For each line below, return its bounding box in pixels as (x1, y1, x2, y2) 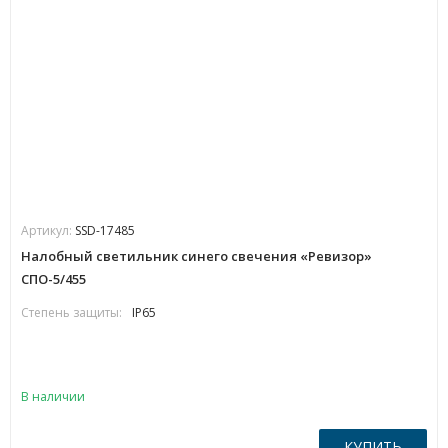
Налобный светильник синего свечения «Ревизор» (21, 247, 372, 265)
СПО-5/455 (21, 270, 86, 288)
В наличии (21, 388, 85, 405)
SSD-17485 (75, 222, 135, 239)
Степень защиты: (21, 304, 122, 321)
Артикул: (21, 222, 75, 239)
